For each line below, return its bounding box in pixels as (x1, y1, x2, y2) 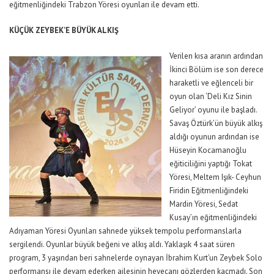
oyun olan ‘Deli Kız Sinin (169, 91, 252, 102)
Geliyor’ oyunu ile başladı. (169, 104, 257, 115)
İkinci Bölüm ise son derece (169, 64, 264, 75)
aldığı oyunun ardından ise (169, 131, 259, 142)
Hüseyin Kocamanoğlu (169, 144, 246, 155)
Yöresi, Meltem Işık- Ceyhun (169, 171, 261, 182)
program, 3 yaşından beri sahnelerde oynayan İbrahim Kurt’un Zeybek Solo (9, 252, 262, 263)
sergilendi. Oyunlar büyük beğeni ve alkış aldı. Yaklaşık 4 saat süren (9, 239, 235, 250)
